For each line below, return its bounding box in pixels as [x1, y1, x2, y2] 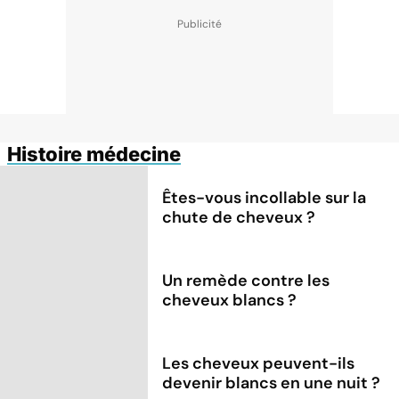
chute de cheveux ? [162, 206, 316, 228]
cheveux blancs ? [162, 289, 297, 311]
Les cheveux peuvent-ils [162, 352, 355, 374]
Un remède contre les [162, 269, 330, 291]
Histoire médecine [7, 142, 181, 166]
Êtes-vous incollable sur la [162, 186, 367, 208]
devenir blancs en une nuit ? [162, 371, 381, 394]
